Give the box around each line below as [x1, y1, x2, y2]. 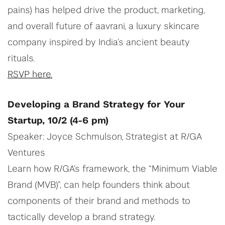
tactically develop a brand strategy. [8, 213, 155, 222]
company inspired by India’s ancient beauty [8, 38, 190, 48]
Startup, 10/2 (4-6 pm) [8, 117, 108, 126]
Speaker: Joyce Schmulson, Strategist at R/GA [8, 133, 202, 142]
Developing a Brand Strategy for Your [8, 100, 185, 110]
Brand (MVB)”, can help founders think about [8, 181, 190, 190]
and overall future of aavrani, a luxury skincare [8, 22, 199, 32]
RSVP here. [8, 70, 52, 80]
